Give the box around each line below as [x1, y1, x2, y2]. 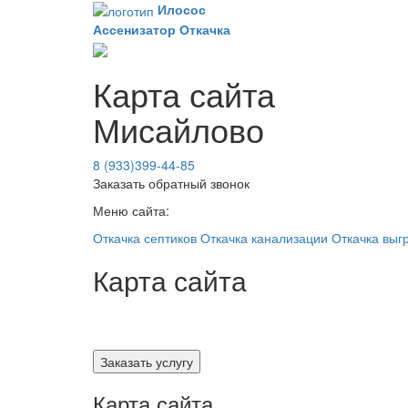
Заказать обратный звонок [93, 173, 250, 192]
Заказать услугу [100, 352, 193, 371]
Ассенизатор [93, 20, 176, 39]
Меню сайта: [93, 200, 169, 219]
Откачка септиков [93, 228, 197, 247]
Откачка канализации [200, 228, 328, 247]
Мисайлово [93, 105, 264, 152]
